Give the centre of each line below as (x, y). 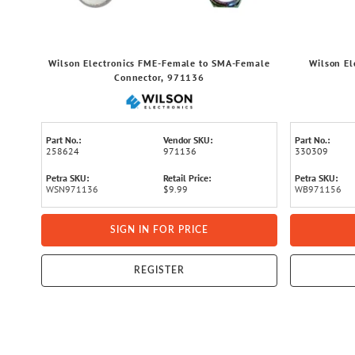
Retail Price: (187, 178)
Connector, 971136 (159, 77)
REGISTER (159, 270)
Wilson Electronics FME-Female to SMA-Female (159, 63)
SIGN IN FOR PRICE (159, 230)
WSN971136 (72, 189)
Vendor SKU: (188, 140)
